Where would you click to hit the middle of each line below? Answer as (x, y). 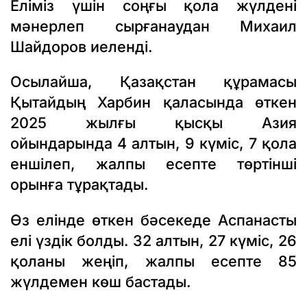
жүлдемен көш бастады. (101, 281)
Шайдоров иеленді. (82, 46)
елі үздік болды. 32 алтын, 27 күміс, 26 (153, 240)
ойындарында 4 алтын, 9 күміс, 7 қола (153, 144)
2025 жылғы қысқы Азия (153, 123)
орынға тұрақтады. (79, 185)
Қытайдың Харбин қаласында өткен (153, 102)
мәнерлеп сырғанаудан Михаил (153, 26)
